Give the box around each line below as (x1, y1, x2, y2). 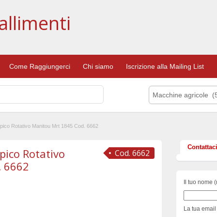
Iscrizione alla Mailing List (126, 62, 204, 70)
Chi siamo (83, 62, 113, 70)
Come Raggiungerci (9, 62, 70, 70)
